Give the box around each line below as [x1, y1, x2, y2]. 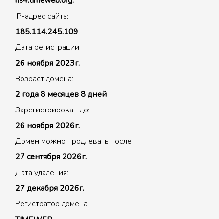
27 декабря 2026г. [15, 183, 84, 194]
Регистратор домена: [15, 198, 89, 209]
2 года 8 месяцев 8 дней [15, 89, 107, 100]
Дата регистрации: [15, 42, 81, 53]
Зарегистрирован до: [15, 105, 89, 115]
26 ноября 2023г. [15, 58, 80, 68]
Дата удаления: [15, 167, 68, 178]
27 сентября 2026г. [15, 152, 87, 162]
